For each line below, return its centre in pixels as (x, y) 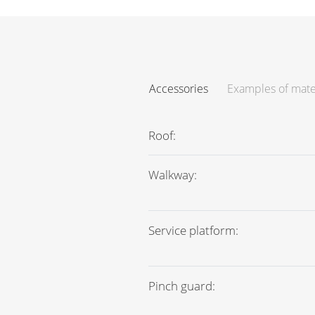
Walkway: (173, 175)
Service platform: (193, 230)
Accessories (179, 89)
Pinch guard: (182, 286)
